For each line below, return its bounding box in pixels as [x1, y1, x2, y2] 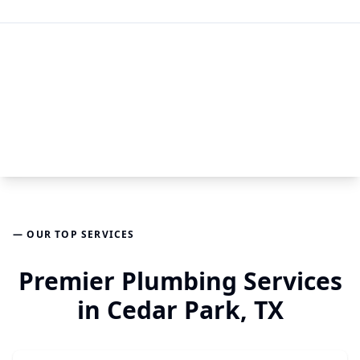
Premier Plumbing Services [18, 264, 342, 297]
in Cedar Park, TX [76, 293, 284, 326]
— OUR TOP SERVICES [13, 227, 135, 241]
